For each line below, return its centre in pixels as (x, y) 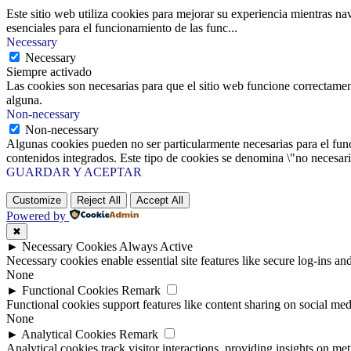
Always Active (156, 247)
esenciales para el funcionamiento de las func (117, 28)
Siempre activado (49, 72)
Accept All (160, 201)
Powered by (36, 216)
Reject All (99, 201)
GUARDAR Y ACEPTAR (74, 172)
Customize (37, 201)
